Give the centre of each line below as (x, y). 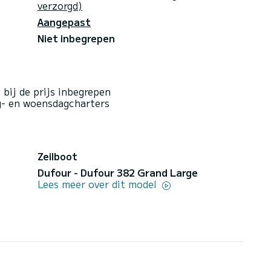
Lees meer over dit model (99, 184)
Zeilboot (57, 156)
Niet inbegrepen (76, 38)
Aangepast (64, 21)
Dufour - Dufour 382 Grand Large (118, 172)
